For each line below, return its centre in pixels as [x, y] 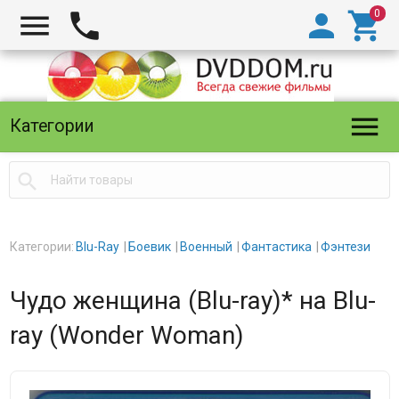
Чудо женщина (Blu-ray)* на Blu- [192, 301]
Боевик [149, 247]
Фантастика [276, 247]
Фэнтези [345, 247]
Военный [206, 247]
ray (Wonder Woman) [126, 335]
